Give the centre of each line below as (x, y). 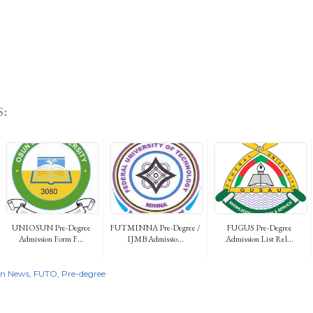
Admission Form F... (51, 239)
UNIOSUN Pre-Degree (51, 227)
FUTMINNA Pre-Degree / (155, 227)
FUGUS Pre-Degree (259, 227)
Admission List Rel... (259, 239)
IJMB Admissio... (155, 239)
